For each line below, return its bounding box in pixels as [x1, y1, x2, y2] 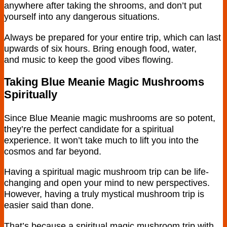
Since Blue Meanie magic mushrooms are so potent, [4, 112, 215, 123]
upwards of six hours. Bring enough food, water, [4, 43, 197, 54]
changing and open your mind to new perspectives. [4, 177, 210, 188]
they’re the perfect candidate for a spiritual [4, 123, 174, 134]
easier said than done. [4, 200, 94, 211]
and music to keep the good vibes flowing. [4, 54, 173, 65]
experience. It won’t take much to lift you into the [4, 134, 199, 145]
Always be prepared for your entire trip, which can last [4, 31, 221, 43]
